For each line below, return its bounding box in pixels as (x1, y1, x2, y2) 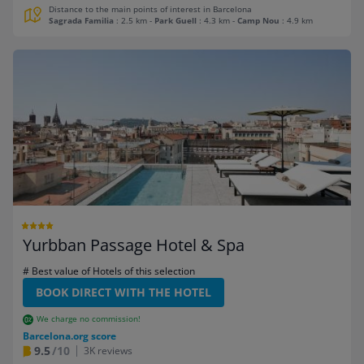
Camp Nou (237, 15, 279, 27)
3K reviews (84, 344, 132, 358)
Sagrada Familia (49, 15, 114, 27)
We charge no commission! (36, 314, 141, 325)
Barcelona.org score (23, 329, 116, 344)
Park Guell (154, 15, 197, 27)
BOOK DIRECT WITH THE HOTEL (36, 284, 211, 301)
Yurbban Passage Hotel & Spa (23, 234, 245, 257)
